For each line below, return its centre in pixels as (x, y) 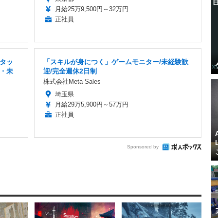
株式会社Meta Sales (72, 81)
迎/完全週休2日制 (70, 71)
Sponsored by (143, 147)
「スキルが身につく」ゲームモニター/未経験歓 (116, 62)
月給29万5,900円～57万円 (92, 104)
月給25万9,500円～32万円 (92, 9)
